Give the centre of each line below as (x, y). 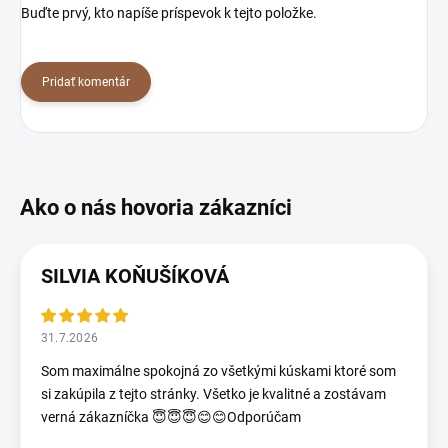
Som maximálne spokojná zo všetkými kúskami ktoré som (218, 371)
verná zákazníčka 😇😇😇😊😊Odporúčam (171, 417)
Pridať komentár (86, 82)
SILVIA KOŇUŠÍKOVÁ (135, 276)
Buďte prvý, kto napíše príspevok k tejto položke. (169, 13)
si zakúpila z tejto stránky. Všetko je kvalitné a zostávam (213, 394)
